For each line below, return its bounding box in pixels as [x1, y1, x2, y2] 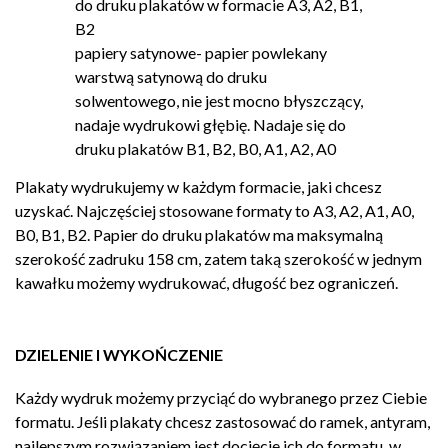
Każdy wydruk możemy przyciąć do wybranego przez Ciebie [15, 388, 427, 408]
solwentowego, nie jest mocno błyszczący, [75, 91, 363, 111]
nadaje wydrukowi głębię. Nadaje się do [75, 115, 346, 135]
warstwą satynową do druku [75, 67, 267, 87]
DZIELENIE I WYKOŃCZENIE [15, 345, 223, 365]
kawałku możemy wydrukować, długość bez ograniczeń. [15, 273, 398, 293]
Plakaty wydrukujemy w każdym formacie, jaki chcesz [15, 177, 382, 197]
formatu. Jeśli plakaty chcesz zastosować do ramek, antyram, [15, 412, 430, 432]
